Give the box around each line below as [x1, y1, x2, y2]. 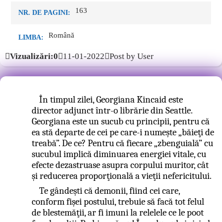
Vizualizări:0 [10, 52, 58, 61]
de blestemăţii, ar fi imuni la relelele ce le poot [31, 207, 204, 218]
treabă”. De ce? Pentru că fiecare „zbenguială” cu [31, 138, 213, 149]
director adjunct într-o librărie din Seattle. [31, 105, 192, 116]
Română [49, 31, 74, 39]
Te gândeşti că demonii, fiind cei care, [39, 185, 180, 196]
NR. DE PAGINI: [18, 9, 70, 16]
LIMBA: [18, 34, 44, 41]
